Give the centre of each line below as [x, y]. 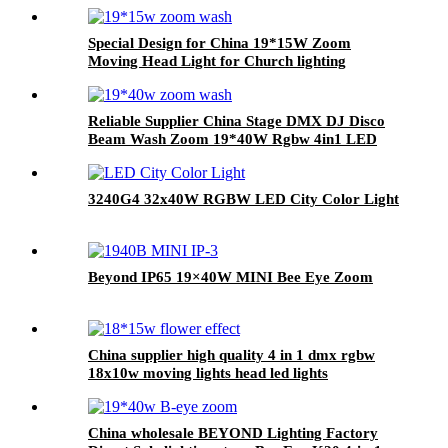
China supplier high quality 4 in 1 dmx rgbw [231, 354]
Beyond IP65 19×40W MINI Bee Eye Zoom [230, 276]
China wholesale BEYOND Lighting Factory [233, 432]
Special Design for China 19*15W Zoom [219, 42]
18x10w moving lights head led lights [208, 372]
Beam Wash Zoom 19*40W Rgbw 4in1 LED [232, 138]
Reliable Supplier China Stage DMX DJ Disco [236, 120]
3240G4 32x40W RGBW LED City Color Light [243, 198]
